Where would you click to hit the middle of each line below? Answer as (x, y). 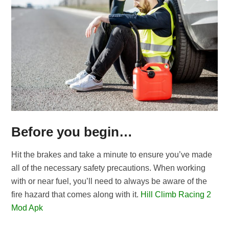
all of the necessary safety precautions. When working (109, 168)
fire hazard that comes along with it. (76, 194)
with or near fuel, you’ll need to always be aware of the (109, 181)
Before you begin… (72, 132)
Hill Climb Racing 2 (176, 194)
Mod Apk (27, 208)
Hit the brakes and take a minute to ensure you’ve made (112, 155)
